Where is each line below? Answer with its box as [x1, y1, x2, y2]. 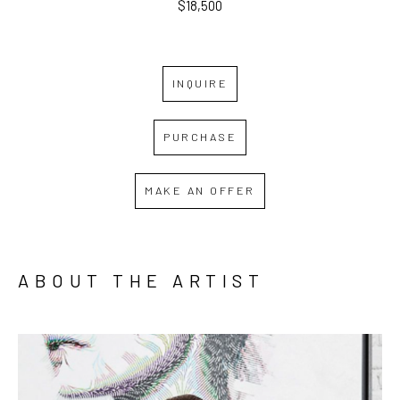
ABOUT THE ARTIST [18, 269, 264, 291]
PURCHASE [163, 129, 237, 145]
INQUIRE [171, 76, 229, 91]
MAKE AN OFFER [145, 183, 255, 198]
